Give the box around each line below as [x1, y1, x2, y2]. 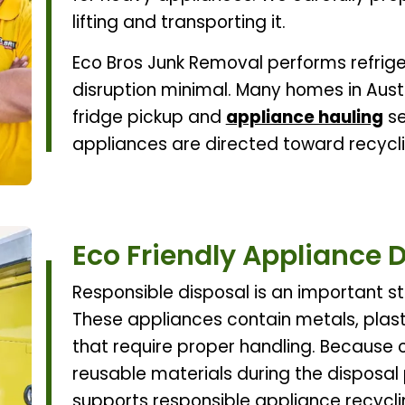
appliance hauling [225, 105, 383, 130]
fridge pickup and [71, 105, 226, 130]
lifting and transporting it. [71, 10, 286, 35]
